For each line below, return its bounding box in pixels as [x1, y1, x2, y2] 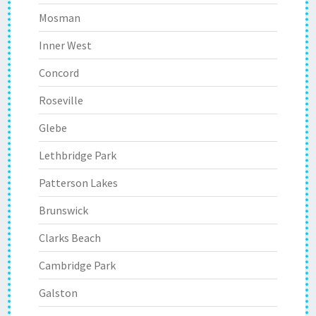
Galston [39, 286, 78, 300]
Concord [39, 66, 79, 80]
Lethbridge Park [39, 148, 116, 162]
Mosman [39, 11, 80, 25]
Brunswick [39, 203, 88, 217]
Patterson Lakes [39, 176, 118, 190]
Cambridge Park [39, 258, 116, 272]
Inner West [39, 38, 92, 52]
